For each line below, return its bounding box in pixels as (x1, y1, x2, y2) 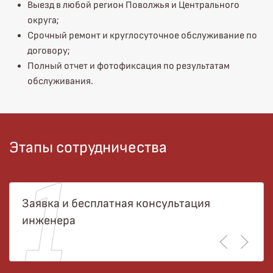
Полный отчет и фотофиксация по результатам (27, 60, 230, 72)
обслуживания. (27, 76, 93, 87)
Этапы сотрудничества (9, 138, 167, 157)
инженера (22, 213, 76, 228)
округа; (27, 15, 59, 26)
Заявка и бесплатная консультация (22, 196, 210, 211)
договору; (27, 45, 70, 57)
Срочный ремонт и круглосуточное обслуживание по (27, 30, 257, 41)
